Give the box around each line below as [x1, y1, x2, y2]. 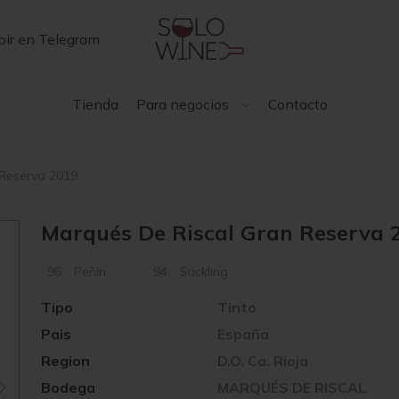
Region [41, 352, 90, 370]
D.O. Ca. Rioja [216, 352, 308, 370]
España [216, 325, 269, 343]
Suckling [179, 263, 228, 280]
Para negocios [135, 94, 229, 113]
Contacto [267, 94, 328, 113]
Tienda [71, 94, 118, 113]
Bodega [41, 379, 95, 396]
